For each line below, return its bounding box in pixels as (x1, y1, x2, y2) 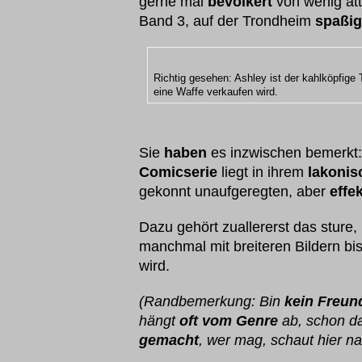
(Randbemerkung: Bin (139, 293, 284, 309)
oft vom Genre (179, 313, 278, 329)
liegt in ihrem (217, 164, 308, 180)
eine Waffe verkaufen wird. (154, 86, 278, 98)
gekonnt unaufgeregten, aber (139, 183, 330, 200)
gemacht (139, 332, 199, 348)
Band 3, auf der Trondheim (139, 13, 315, 29)
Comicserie (139, 164, 217, 180)
